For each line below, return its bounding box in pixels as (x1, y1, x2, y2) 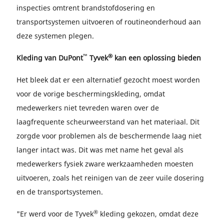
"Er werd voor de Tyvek (16, 209, 93, 218)
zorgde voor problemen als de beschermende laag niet (16, 131, 201, 140)
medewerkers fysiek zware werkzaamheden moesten (16, 159, 193, 168)
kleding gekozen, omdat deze (98, 209, 198, 218)
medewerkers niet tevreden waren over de (16, 103, 159, 112)
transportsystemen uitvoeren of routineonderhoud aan (16, 17, 201, 26)
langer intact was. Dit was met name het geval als (16, 145, 183, 154)
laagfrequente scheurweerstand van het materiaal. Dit (16, 117, 199, 126)
